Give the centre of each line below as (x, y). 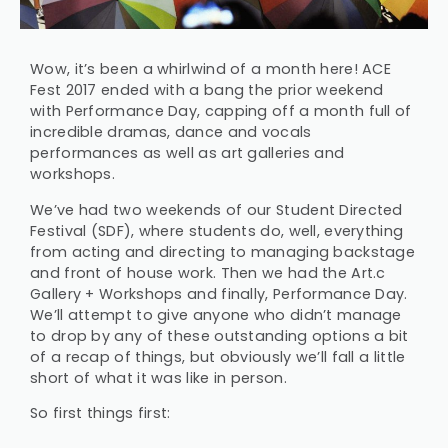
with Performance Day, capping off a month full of (221, 111)
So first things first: (100, 413)
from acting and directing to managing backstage (223, 251)
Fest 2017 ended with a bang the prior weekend (207, 90)
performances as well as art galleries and (187, 153)
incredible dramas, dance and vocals (171, 132)
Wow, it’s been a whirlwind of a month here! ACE (211, 69)
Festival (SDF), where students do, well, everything (217, 230)
